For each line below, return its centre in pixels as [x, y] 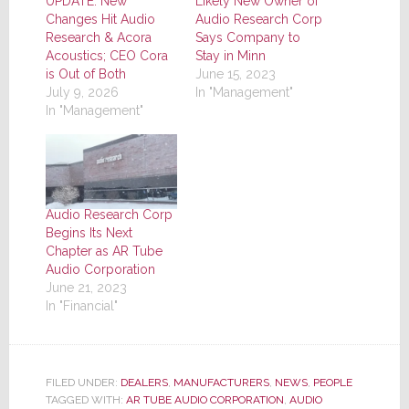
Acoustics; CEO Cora [106, 55]
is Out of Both [85, 73]
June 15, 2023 [235, 73]
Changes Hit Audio [100, 19]
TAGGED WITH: [85, 400]
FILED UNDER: [83, 383]
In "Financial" [81, 306]
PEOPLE [332, 383]
